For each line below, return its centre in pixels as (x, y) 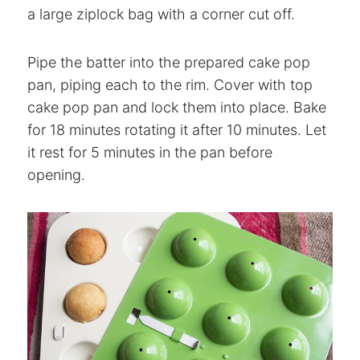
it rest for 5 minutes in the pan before (150, 152)
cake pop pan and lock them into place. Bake (177, 107)
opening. (56, 174)
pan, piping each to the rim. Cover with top (170, 84)
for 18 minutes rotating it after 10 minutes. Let (177, 129)
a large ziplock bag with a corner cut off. (161, 14)
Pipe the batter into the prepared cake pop (169, 62)
